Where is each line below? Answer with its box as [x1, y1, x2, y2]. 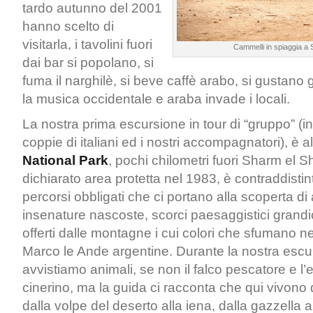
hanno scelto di [22, 19, 114, 34]
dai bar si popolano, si [22, 55, 154, 70]
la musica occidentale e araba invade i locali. [22, 92, 290, 106]
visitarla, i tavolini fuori [22, 37, 152, 52]
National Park [22, 153, 108, 168]
